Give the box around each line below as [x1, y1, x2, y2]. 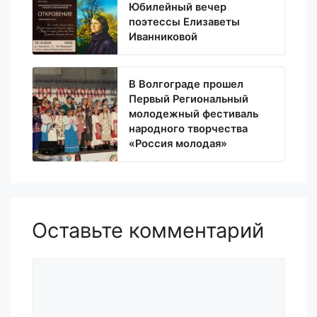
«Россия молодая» [129, 137, 227, 150]
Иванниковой [129, 30, 197, 43]
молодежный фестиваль [129, 108, 258, 120]
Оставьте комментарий [32, 218, 264, 243]
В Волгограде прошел [129, 78, 243, 91]
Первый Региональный [129, 93, 248, 105]
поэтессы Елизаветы [129, 16, 240, 28]
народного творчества [129, 122, 248, 135]
